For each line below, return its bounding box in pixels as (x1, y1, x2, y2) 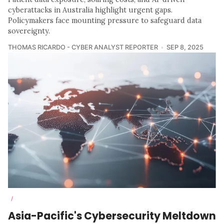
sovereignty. (8, 26, 50, 36)
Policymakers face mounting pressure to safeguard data (8, 16, 201, 25)
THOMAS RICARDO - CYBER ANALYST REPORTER (8, 43, 158, 51)
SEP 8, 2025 (166, 43, 203, 51)
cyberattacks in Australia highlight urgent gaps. (8, 5, 172, 15)
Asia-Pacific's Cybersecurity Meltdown (8, 208, 216, 223)
